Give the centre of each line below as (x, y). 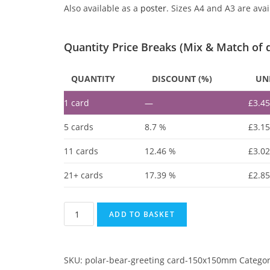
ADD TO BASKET (142, 214)
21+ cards (84, 175)
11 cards (81, 151)
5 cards (79, 127)
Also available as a (102, 8)
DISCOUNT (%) (182, 79)
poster (154, 8)
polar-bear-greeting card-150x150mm (161, 260)
